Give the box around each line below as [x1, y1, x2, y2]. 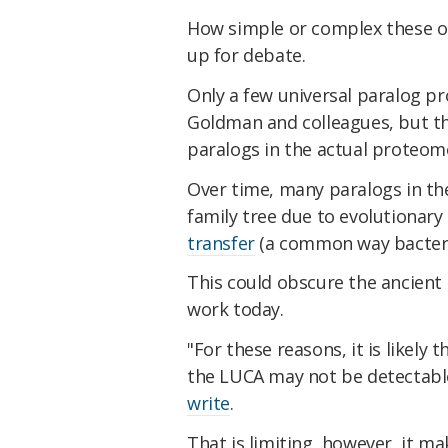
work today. [187, 297, 284, 322]
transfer [187, 230, 255, 255]
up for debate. [187, 43, 306, 68]
